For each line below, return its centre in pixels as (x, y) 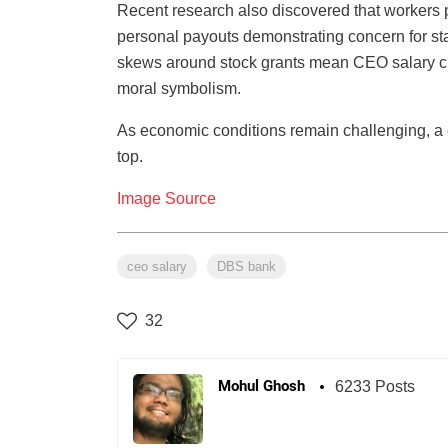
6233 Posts (375, 387)
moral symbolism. (179, 89)
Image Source (166, 199)
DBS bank (246, 267)
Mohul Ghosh (261, 386)
